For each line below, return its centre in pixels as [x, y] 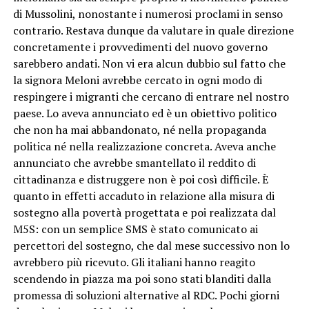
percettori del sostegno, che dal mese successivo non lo [151, 245]
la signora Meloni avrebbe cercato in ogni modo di [137, 80]
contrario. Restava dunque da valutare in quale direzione [153, 30]
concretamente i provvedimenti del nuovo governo [140, 47]
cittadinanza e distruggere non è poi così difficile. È [140, 179]
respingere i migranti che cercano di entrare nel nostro [151, 96]
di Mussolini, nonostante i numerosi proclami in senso [148, 13]
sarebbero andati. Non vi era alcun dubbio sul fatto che [149, 63]
